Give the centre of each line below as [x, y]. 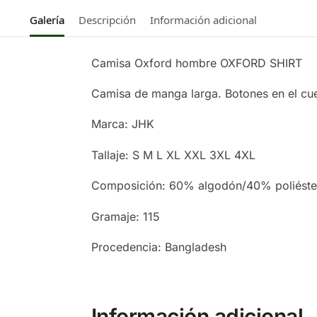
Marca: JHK [122, 124]
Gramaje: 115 [125, 216]
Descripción [107, 19]
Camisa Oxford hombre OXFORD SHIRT [196, 63]
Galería [47, 19]
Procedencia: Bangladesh [158, 247]
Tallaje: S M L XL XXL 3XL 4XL [173, 155]
